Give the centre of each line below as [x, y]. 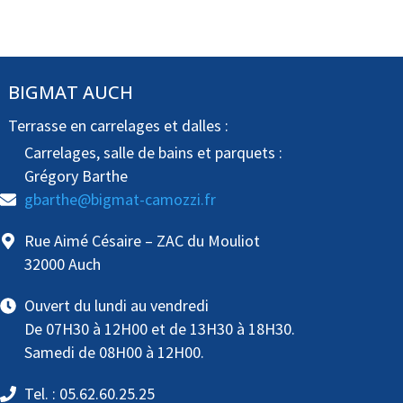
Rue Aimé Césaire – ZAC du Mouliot [142, 241]
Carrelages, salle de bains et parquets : [153, 153]
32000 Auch [62, 264]
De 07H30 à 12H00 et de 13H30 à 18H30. [159, 329]
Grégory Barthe [76, 176]
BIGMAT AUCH [70, 93]
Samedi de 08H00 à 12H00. [114, 353]
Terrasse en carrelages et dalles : [118, 126]
